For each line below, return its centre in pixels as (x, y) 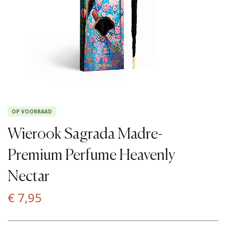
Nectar (29, 177)
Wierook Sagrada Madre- (85, 135)
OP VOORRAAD (32, 112)
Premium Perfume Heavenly (91, 156)
